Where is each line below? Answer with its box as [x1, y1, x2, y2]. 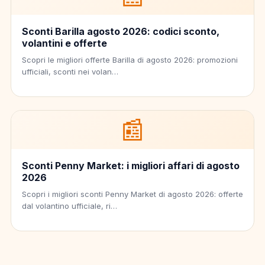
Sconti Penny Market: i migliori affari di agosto [22, 159, 240, 172]
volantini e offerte [22, 37, 107, 49]
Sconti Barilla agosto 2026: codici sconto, [22, 25, 219, 37]
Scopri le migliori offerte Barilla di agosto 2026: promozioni [22, 54, 238, 64]
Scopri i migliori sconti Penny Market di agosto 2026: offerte [22, 189, 243, 199]
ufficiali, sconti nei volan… [22, 66, 118, 76]
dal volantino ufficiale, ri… [22, 201, 117, 211]
